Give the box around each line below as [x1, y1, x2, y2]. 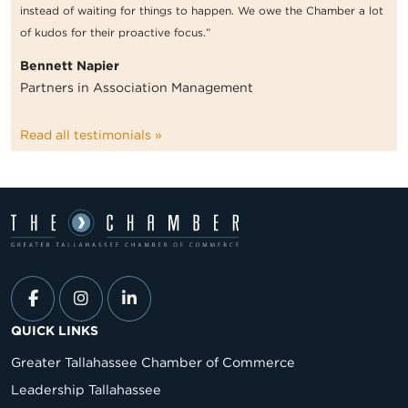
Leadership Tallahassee [11, 381, 161, 397]
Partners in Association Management [20, 80, 253, 96]
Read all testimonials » [20, 127, 162, 143]
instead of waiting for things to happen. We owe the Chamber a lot [20, 4, 383, 18]
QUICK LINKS [11, 322, 98, 338]
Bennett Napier [20, 58, 119, 74]
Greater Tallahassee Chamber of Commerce [11, 353, 295, 370]
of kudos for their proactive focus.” [20, 25, 210, 40]
